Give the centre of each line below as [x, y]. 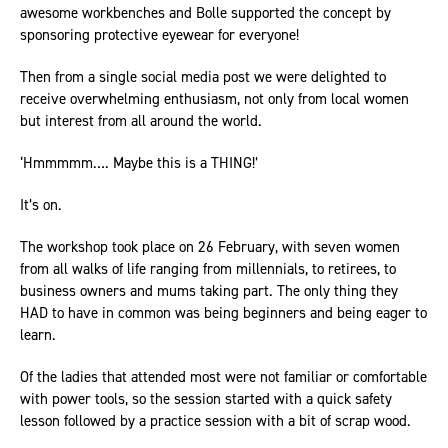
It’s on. [41, 205]
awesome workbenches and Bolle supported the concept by [205, 13]
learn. [38, 335]
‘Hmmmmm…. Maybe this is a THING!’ [141, 163]
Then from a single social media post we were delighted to [203, 77]
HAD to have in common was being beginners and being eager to [223, 313]
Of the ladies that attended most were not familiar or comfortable [223, 377]
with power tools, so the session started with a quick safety [206, 399]
